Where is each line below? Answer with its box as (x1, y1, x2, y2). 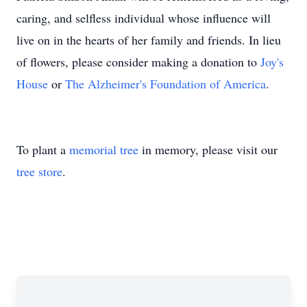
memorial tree (69, 141, 138, 158)
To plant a (16, 141, 69, 158)
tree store (16, 163, 62, 180)
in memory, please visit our (138, 141, 278, 158)
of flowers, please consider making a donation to (16, 53, 260, 70)
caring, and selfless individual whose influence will (16, 10, 271, 26)
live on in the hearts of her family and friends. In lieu (16, 32, 281, 48)
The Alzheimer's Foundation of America (65, 75, 266, 92)
